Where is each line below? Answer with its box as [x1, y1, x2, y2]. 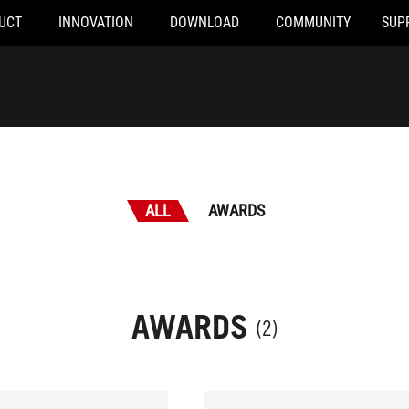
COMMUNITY [275, 14, 351, 31]
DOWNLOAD [169, 14, 239, 31]
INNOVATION [58, 14, 133, 31]
